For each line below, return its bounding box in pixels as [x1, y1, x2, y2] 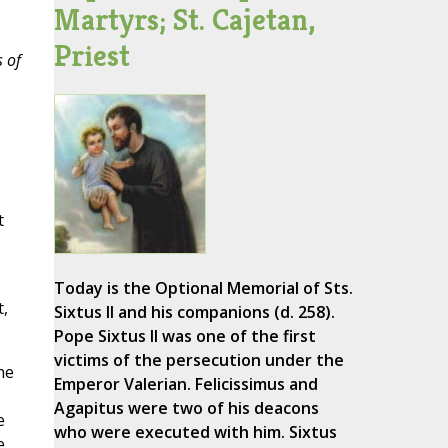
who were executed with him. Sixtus [53, 421, 337, 444]
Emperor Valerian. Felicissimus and [53, 373, 318, 396]
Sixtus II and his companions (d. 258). [53, 301, 335, 324]
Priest [53, 37, 130, 75]
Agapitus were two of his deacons [53, 397, 319, 420]
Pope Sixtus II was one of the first [53, 325, 316, 348]
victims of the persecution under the [53, 349, 344, 372]
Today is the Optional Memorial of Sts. [53, 277, 353, 300]
